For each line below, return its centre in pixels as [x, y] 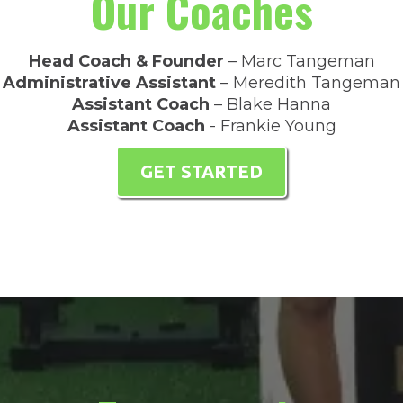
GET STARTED [201, 171]
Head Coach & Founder [126, 61]
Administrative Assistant [109, 83]
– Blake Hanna [270, 104]
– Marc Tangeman [299, 61]
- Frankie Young [270, 126]
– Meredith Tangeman [308, 83]
